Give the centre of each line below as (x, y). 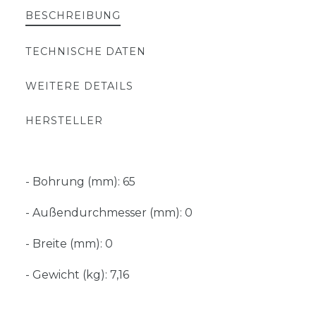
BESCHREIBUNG (73, 16)
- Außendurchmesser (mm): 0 (109, 213)
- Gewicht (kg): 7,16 (77, 275)
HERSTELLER (64, 121)
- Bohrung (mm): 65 (80, 182)
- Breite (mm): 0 (69, 244)
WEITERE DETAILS (79, 86)
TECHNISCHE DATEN (86, 51)
